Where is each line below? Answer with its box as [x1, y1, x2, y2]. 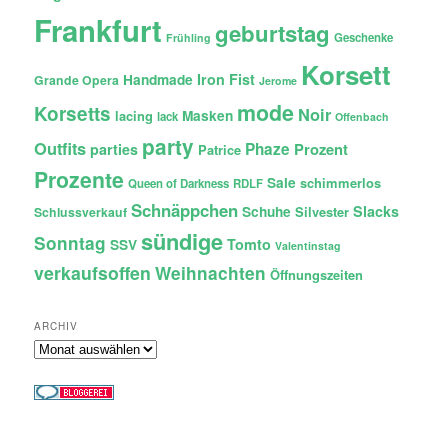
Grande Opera [34, 70, 120, 89]
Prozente [34, 163, 125, 195]
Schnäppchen [131, 197, 239, 222]
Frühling [166, 29, 212, 45]
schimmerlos [300, 172, 382, 192]
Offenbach [335, 108, 390, 124]
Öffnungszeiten [270, 264, 364, 284]
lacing [115, 105, 154, 125]
